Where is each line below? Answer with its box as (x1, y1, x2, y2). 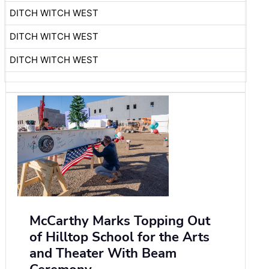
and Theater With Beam (29, 244, 177, 263)
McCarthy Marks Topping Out (29, 212, 210, 231)
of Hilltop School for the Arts (29, 228, 210, 247)
